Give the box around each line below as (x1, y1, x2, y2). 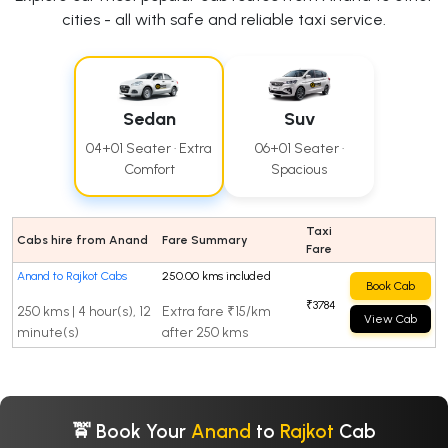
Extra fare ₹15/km (162, 302, 271, 320)
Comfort (123, 160, 175, 178)
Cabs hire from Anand (17, 232, 148, 247)
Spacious (271, 160, 327, 178)
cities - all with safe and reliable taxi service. (62, 10, 386, 30)
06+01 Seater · (254, 139, 344, 157)
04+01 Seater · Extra (86, 139, 212, 157)
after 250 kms (162, 323, 248, 341)
